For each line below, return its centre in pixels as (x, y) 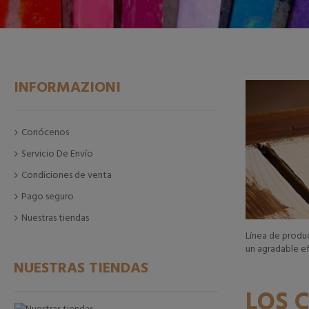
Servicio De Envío (57, 154)
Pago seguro (48, 197)
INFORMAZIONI (67, 88)
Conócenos (45, 133)
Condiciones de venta (67, 176)
